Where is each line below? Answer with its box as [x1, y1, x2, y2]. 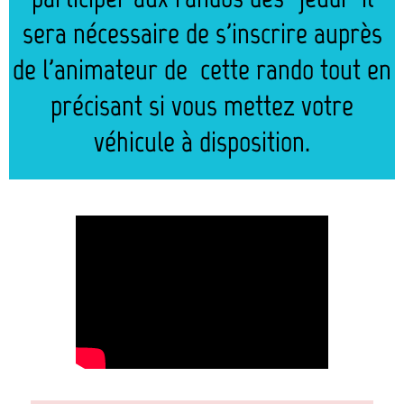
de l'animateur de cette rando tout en [13, 52, 391, 87]
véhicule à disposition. [94, 124, 310, 159]
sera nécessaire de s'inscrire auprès [22, 16, 382, 50]
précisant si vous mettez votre [50, 88, 353, 123]
